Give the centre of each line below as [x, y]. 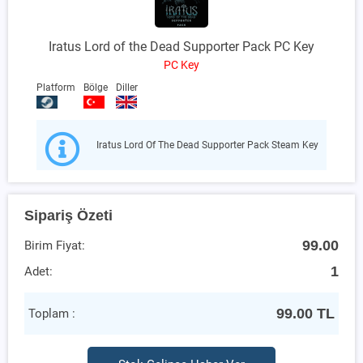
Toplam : [52, 313]
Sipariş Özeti [68, 215]
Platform [56, 87]
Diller [127, 87]
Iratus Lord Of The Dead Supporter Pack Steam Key [207, 145]
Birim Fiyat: [55, 245]
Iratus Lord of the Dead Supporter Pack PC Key [181, 46]
